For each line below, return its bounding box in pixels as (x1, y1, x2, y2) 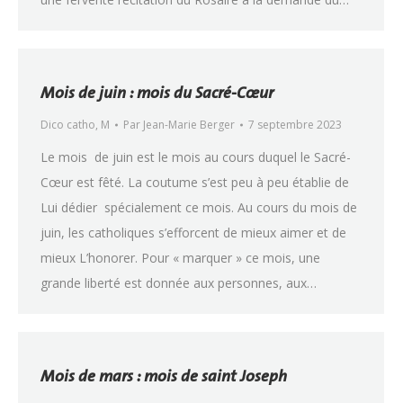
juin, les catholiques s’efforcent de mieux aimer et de (40, 224, 346, 241)
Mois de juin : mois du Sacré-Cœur (40, 79, 273, 105)
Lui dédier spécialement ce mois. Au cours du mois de (40, 199, 357, 216)
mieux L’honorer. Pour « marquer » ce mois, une (40, 249, 320, 266)
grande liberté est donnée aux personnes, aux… (40, 274, 317, 291)
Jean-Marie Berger (143, 117, 235, 132)
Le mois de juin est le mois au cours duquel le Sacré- (40, 148, 351, 166)
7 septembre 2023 (248, 117, 342, 132)
